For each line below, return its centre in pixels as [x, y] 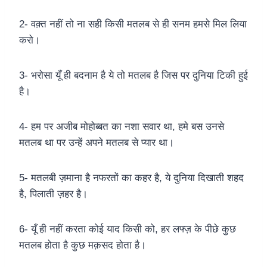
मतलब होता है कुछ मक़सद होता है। [83, 246]
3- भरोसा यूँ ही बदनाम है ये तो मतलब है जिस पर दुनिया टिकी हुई [133, 76]
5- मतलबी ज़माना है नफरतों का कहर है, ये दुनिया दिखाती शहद [131, 178]
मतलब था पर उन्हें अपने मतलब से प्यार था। [97, 143]
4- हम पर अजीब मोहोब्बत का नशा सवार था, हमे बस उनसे [122, 127]
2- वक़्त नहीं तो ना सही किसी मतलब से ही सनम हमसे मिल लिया [133, 24]
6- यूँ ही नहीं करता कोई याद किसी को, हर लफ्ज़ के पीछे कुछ [128, 229]
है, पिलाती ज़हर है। [53, 194]
